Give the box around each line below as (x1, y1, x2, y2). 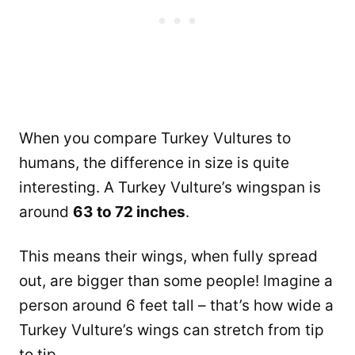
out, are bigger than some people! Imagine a (19, 272, 333, 291)
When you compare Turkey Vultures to (19, 129, 291, 148)
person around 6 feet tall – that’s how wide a (19, 296, 334, 315)
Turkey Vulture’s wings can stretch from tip (19, 321, 324, 340)
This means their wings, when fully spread (19, 247, 318, 266)
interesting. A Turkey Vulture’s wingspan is (19, 178, 321, 197)
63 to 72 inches (73, 203, 185, 222)
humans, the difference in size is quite (19, 154, 289, 173)
